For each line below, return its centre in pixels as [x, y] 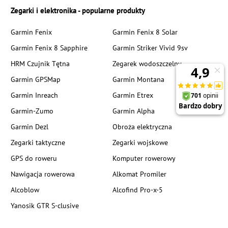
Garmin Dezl [30, 127]
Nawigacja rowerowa [43, 174]
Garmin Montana [138, 79]
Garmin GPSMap [36, 79]
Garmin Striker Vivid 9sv [150, 48]
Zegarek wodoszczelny [147, 64]
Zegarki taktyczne [38, 142]
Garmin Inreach [35, 95]
